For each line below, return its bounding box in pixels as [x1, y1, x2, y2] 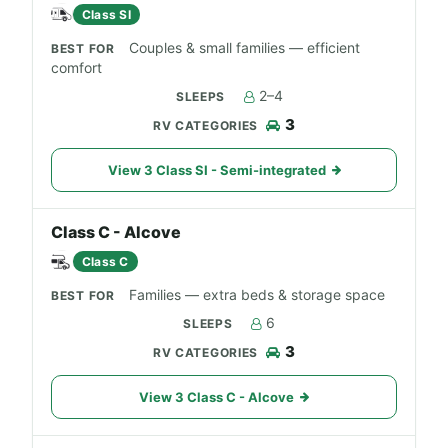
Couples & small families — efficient [129, 39, 360, 56]
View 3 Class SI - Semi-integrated [107, 162, 326, 178]
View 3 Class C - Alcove [139, 389, 294, 405]
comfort [51, 59, 102, 76]
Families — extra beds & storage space [129, 286, 385, 303]
